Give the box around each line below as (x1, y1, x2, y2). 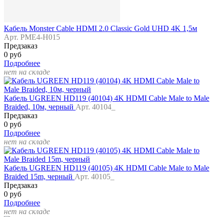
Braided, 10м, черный (4, 103, 76, 111)
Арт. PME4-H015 (4, 33, 60, 42)
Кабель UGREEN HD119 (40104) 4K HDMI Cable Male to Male (4, 94, 209, 103)
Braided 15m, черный (4, 172, 75, 181)
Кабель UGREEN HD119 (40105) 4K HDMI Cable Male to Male (4, 164, 209, 172)
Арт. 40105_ (75, 172, 114, 181)
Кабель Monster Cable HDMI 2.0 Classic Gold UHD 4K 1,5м (4, 24, 197, 33)
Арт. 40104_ (76, 103, 115, 111)
